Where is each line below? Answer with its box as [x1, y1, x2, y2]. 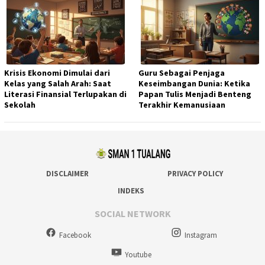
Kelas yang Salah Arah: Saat [4, 77, 111, 89]
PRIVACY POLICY [167, 168, 223, 179]
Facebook [59, 230, 91, 241]
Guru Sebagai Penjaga [138, 67, 225, 78]
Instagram [185, 230, 218, 241]
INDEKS [118, 185, 145, 196]
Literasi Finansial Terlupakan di [4, 88, 127, 99]
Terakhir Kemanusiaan [138, 99, 225, 110]
